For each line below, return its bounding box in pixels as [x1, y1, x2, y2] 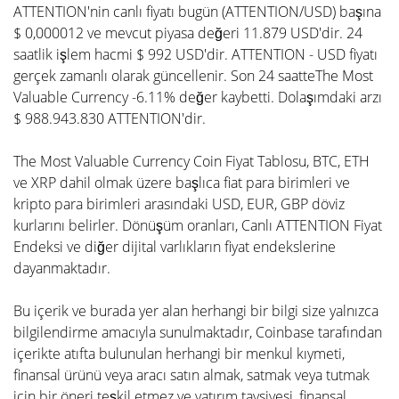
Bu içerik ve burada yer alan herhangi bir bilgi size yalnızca [13, 301, 379, 321]
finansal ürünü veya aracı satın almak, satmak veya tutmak [13, 365, 370, 385]
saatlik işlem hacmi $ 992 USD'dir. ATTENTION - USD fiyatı [13, 45, 378, 64]
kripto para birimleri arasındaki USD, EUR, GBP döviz [13, 194, 345, 214]
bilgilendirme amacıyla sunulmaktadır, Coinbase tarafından [13, 322, 382, 342]
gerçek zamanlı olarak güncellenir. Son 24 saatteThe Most [13, 66, 373, 85]
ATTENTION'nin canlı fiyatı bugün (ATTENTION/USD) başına [13, 2, 381, 21]
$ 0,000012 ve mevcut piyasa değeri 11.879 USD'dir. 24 [13, 23, 362, 43]
